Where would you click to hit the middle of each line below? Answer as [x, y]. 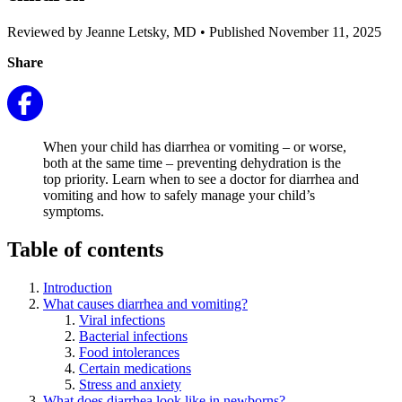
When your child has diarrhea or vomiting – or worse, [195, 146]
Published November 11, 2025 [293, 31]
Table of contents [85, 249]
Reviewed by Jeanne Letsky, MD [104, 31]
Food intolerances [129, 352]
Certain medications [135, 368]
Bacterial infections [133, 336]
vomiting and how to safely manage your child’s [179, 195]
